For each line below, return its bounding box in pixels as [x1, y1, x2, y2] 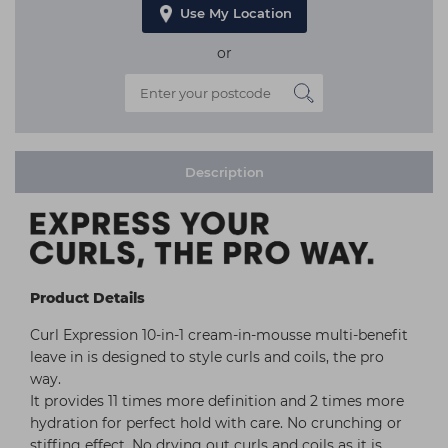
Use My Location [179, 4, 292, 21]
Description [184, 163, 264, 180]
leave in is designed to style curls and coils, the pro [30, 347, 384, 366]
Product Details [30, 288, 145, 307]
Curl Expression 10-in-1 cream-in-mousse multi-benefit [30, 325, 408, 344]
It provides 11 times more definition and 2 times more [30, 391, 404, 410]
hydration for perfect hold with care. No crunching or [30, 413, 402, 432]
